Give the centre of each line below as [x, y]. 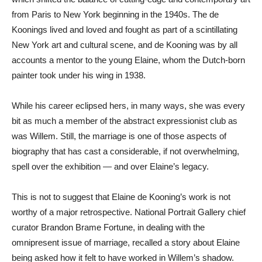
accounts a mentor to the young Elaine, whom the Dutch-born [128, 60]
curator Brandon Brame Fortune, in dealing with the [108, 227]
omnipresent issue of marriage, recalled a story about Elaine [126, 243]
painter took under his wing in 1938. [79, 75]
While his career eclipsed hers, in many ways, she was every [128, 106]
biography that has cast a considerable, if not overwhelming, [125, 151]
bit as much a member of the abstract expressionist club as [125, 121]
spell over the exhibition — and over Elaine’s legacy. [110, 167]
